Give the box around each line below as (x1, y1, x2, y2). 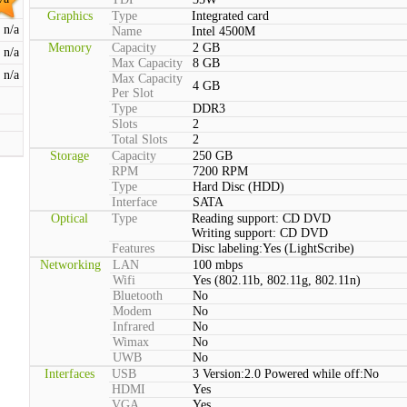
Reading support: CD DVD (192, 212, 331, 225)
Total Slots (112, 133, 167, 146)
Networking (39, 258, 101, 272)
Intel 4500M (192, 25, 255, 38)
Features (112, 242, 154, 255)
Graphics (46, 9, 93, 23)
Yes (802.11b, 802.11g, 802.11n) (193, 273, 361, 287)
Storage (50, 149, 89, 163)
